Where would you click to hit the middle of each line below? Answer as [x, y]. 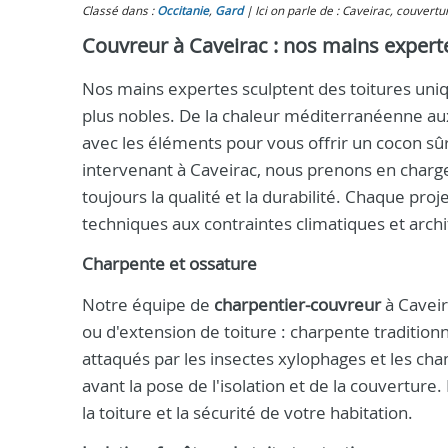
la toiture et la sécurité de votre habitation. [247, 412]
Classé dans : [119, 10]
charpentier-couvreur [297, 304]
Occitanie [183, 10]
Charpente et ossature [169, 264]
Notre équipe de [148, 304]
